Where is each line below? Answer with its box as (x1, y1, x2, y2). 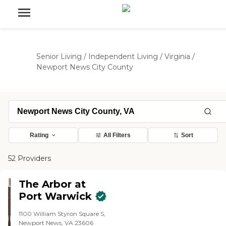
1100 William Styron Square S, (19, 210, 106, 217)
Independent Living (88, 52, 158, 61)
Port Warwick (19, 190, 92, 202)
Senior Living (36, 52, 82, 61)
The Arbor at (19, 178, 86, 190)
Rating (29, 132, 48, 139)
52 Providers (8, 154, 51, 163)
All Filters (103, 132, 131, 139)
